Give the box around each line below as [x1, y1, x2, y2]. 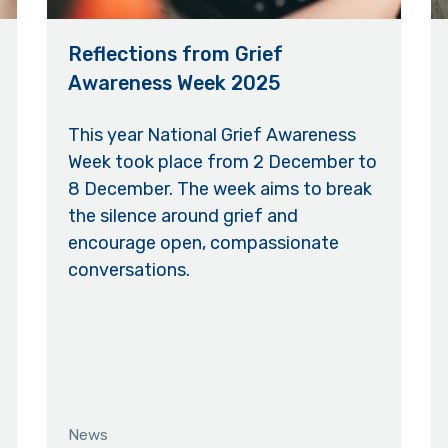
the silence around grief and [68, 205, 299, 228]
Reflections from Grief [68, 42, 284, 67]
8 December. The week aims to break [68, 178, 373, 201]
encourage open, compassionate [68, 232, 340, 255]
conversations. [68, 259, 191, 282]
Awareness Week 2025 [68, 71, 281, 96]
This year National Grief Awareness [68, 124, 357, 147]
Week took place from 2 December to [68, 151, 378, 174]
